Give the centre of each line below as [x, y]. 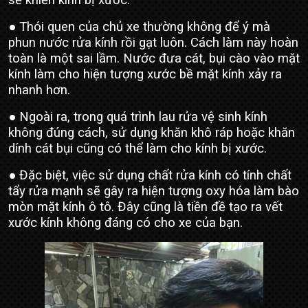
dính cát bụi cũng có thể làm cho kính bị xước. [137, 149]
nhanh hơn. [39, 90]
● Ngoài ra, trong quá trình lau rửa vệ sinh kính [138, 117]
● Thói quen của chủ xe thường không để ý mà [139, 27]
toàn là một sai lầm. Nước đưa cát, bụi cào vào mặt [154, 59]
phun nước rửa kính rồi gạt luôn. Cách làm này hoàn [153, 43]
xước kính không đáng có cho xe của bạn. [125, 223]
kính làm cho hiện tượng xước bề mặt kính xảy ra [145, 75]
